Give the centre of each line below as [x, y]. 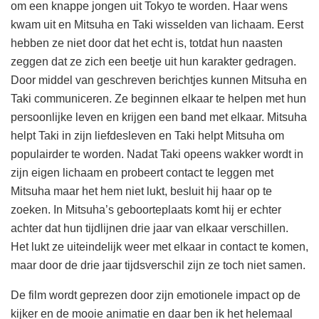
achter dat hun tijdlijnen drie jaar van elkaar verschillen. [150, 228]
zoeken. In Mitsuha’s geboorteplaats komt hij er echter [146, 209]
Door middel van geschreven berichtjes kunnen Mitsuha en [159, 80]
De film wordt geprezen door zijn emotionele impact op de [156, 295]
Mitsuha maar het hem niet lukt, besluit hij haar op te [141, 191]
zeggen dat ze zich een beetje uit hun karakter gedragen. [153, 61]
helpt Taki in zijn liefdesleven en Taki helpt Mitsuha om [147, 135]
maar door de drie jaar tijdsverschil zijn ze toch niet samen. [158, 265]
